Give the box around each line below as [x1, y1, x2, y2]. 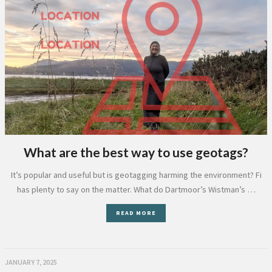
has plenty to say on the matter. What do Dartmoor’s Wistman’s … [16, 184, 256, 195]
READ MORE [116, 209, 156, 217]
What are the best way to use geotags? [24, 144, 248, 160]
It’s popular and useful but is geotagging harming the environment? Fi [10, 169, 262, 180]
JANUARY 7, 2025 [5, 257, 57, 267]
